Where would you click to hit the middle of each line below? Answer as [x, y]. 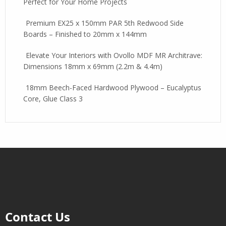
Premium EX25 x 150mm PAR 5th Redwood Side [105, 23]
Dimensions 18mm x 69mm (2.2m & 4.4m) [93, 66]
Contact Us [38, 217]
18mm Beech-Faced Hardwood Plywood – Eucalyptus [114, 88]
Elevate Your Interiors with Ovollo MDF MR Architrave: [114, 55]
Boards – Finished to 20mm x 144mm [85, 34]
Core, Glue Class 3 [53, 99]
